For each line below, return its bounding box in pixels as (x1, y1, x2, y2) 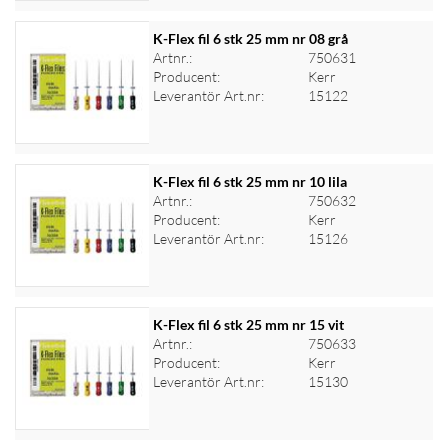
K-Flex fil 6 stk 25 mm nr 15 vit (152, 316, 344, 333)
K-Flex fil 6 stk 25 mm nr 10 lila (152, 173, 347, 190)
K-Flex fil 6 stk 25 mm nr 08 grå (152, 30, 348, 47)
